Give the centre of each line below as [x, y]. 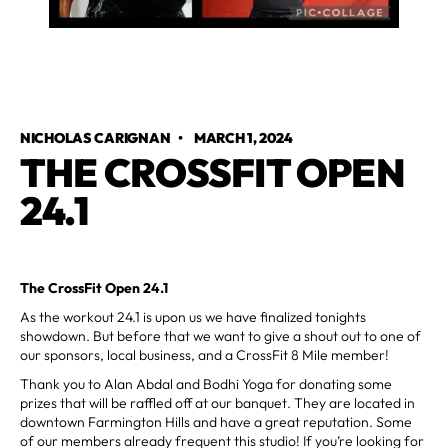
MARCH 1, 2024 [243, 137]
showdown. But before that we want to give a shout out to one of [220, 335]
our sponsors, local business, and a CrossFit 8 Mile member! [204, 354]
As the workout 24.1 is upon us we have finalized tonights [193, 316]
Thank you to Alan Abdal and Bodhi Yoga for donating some [206, 383]
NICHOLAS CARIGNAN [95, 137]
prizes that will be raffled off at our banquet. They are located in [217, 402]
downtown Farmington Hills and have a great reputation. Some [216, 421]
